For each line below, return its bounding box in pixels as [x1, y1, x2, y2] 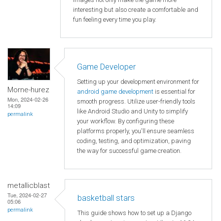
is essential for [155, 88, 195, 96]
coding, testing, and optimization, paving [77, 137, 191, 145]
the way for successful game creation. [77, 147, 182, 155]
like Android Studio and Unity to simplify [77, 108, 188, 115]
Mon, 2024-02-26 [7, 95, 48, 103]
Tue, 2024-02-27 [7, 190, 47, 199]
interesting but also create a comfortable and [73, 6, 198, 14]
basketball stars [77, 193, 135, 203]
